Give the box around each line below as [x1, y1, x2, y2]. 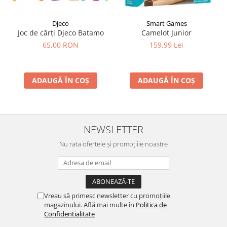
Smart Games [146, 19, 187, 28]
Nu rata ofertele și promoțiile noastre [59, 139, 168, 149]
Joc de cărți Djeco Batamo [17, 28, 104, 38]
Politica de [136, 200, 167, 210]
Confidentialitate [44, 209, 95, 219]
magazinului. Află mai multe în [44, 200, 136, 210]
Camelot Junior [141, 28, 192, 38]
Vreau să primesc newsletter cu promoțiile [44, 191, 170, 201]
